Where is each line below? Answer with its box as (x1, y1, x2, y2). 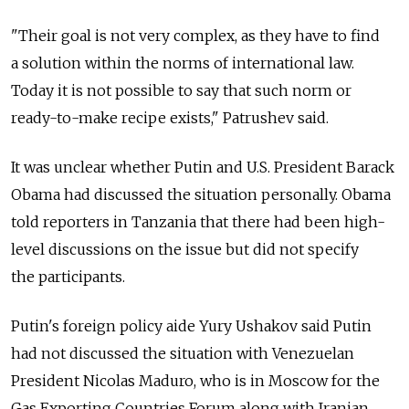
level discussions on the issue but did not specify (11, 240, 359, 259)
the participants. (11, 267, 125, 287)
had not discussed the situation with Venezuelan (11, 344, 354, 363)
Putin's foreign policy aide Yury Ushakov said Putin (11, 317, 372, 336)
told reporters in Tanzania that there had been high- (11, 213, 385, 232)
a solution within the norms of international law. (11, 54, 354, 73)
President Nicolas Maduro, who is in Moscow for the (11, 372, 380, 391)
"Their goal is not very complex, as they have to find (11, 26, 380, 46)
